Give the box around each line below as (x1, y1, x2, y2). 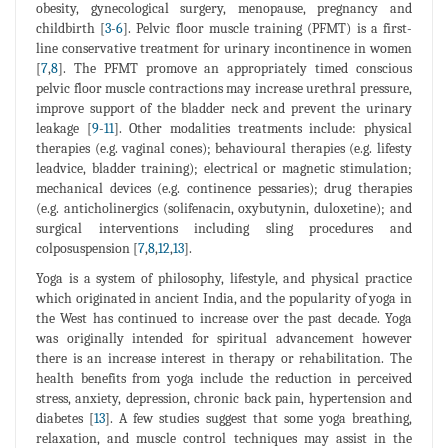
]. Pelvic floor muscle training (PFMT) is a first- (123, 19, 413, 37)
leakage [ (36, 119, 92, 137)
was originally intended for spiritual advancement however (36, 329, 412, 347)
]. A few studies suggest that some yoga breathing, (105, 409, 413, 427)
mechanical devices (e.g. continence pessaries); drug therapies (36, 179, 412, 197)
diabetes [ (36, 409, 95, 427)
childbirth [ (36, 19, 106, 37)
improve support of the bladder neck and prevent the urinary (36, 99, 412, 117)
